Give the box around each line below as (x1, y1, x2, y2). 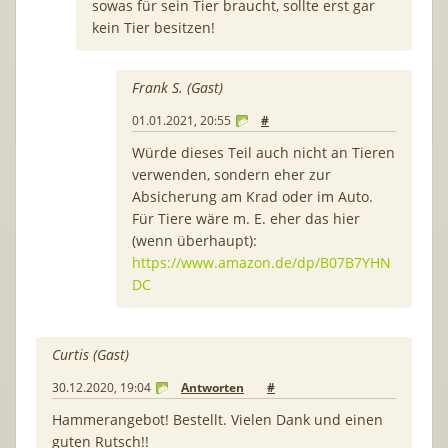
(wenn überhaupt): (132, 230, 257, 250)
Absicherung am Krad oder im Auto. (132, 186, 373, 206)
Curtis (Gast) (52, 344, 129, 364)
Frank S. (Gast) (132, 77, 223, 97)
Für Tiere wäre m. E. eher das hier (132, 208, 360, 228)
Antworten (181, 378, 244, 396)
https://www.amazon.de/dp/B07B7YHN (132, 252, 391, 272)
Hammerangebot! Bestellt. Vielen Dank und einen (52, 409, 383, 429)
